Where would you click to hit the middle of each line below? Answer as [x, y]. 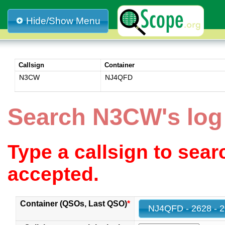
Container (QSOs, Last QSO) [74, 203]
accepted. [53, 174]
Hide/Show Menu [63, 21]
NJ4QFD [119, 78]
